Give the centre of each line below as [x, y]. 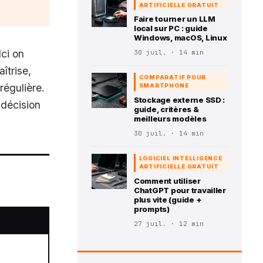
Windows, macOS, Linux [181, 37]
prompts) [152, 209]
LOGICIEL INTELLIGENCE [181, 159]
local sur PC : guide [171, 28]
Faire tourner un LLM [175, 18]
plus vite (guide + [168, 199]
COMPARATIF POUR [173, 77]
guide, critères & [166, 109]
